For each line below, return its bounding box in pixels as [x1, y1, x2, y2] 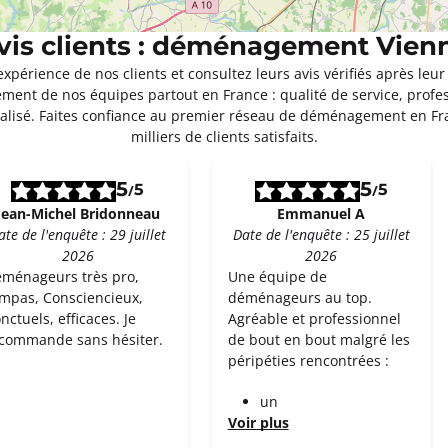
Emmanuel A [277, 204, 366, 223]
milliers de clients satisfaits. [130, 127, 318, 146]
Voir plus [227, 413, 289, 432]
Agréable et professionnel [227, 309, 401, 328]
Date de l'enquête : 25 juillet [232, 225, 410, 244]
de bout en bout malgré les [227, 330, 410, 349]
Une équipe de [227, 267, 327, 286]
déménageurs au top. [227, 288, 372, 307]
